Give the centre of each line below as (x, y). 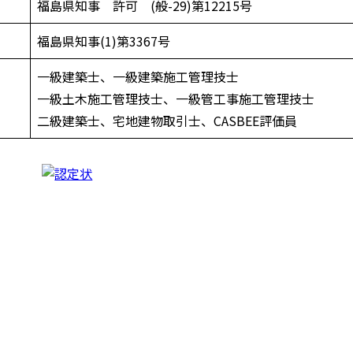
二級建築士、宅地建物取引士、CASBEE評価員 (167, 120)
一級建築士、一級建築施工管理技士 (138, 76)
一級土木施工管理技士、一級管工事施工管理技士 (176, 98)
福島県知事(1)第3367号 (104, 41)
